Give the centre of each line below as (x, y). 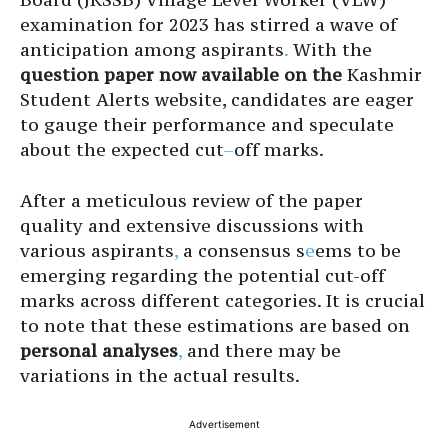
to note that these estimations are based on (215, 325)
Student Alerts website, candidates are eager (217, 99)
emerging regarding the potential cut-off (202, 275)
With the (330, 49)
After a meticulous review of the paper (191, 200)
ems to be (358, 250)
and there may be (261, 350)
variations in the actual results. (160, 375)
